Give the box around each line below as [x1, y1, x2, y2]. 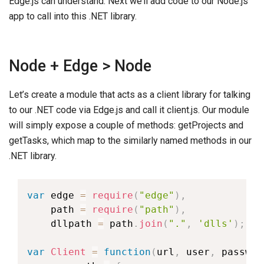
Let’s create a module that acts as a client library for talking [9, 89, 250, 100]
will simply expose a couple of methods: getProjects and [9, 120, 243, 131]
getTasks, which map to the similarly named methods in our [9, 135, 252, 146]
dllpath [27, 218, 98, 229]
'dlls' [198, 218, 233, 229]
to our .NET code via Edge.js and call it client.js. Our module [9, 104, 249, 115]
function [104, 246, 151, 258]
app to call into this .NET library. [9, 11, 137, 22]
